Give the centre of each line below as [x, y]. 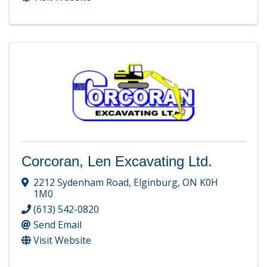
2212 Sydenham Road [81, 182]
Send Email [58, 224]
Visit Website [62, 240]
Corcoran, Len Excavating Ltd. [117, 161]
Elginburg [156, 182]
